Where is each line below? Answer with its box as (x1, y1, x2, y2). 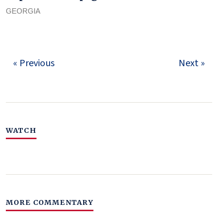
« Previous (13, 56, 54, 70)
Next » (179, 56, 205, 70)
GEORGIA (6, 6, 40, 15)
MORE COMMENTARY (6, 198, 94, 207)
